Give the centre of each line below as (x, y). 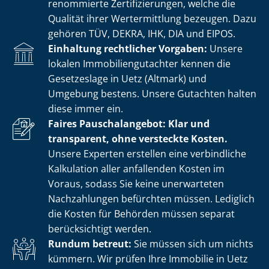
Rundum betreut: (90, 243)
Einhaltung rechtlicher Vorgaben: (128, 48)
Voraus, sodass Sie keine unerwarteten (136, 183)
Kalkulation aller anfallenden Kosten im (136, 168)
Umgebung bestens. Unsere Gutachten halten (152, 93)
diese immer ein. (86, 108)
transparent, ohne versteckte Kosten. (138, 138)
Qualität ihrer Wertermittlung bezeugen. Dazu (152, 18)
